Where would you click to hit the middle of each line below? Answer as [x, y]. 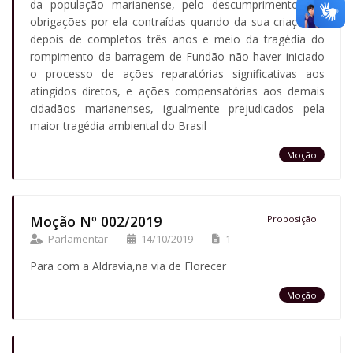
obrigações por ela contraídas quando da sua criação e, [177, 21]
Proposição [292, 218]
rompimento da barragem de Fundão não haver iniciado [177, 56]
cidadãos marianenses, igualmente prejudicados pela [177, 108]
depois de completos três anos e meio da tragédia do [177, 39]
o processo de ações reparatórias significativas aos [177, 73]
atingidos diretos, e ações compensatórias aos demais [177, 91]
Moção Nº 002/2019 [95, 221]
